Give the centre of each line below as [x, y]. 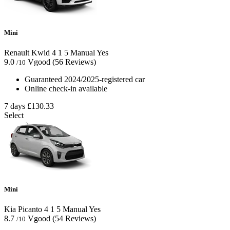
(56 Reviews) [74, 62]
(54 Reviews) [74, 219]
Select [14, 115]
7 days [15, 106]
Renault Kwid [27, 52]
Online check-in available [66, 88]
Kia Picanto [23, 209]
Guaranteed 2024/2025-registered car [85, 79]
